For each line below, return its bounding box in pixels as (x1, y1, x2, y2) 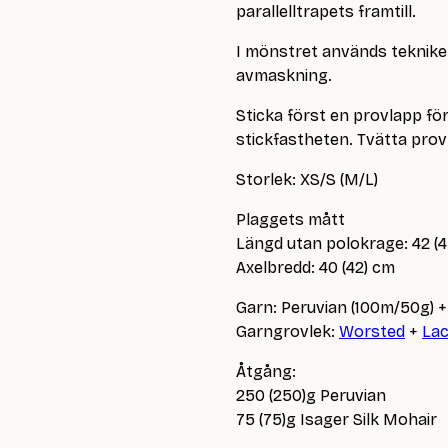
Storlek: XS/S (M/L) (236, 170, 378, 189)
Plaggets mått (236, 210, 345, 229)
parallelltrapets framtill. (236, 2, 416, 21)
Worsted (339, 322, 405, 341)
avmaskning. (236, 66, 332, 85)
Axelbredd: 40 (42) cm (236, 258, 395, 277)
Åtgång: (236, 362, 296, 381)
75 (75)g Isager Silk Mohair (236, 410, 437, 429)
